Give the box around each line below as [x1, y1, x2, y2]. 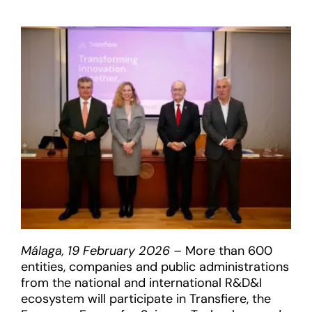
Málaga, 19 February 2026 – [21, 242, 185, 259]
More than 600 [185, 242, 272, 259]
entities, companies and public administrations [21, 258, 289, 275]
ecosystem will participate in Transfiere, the [21, 290, 271, 307]
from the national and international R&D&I [21, 274, 262, 291]
